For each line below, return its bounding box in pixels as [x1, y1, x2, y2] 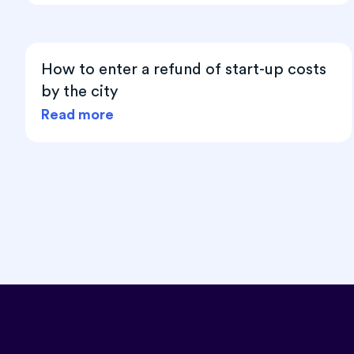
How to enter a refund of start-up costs [41, 61, 326, 77]
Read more [41, 107, 114, 122]
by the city [41, 83, 118, 100]
